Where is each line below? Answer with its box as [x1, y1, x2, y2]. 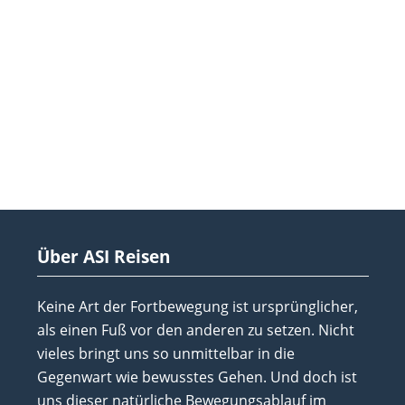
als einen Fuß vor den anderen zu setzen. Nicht [37, 319, 354, 340]
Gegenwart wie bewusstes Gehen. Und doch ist [37, 366, 357, 387]
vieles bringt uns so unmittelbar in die [37, 343, 295, 363]
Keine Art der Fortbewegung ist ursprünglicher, [37, 296, 358, 316]
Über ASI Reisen [37, 243, 170, 268]
